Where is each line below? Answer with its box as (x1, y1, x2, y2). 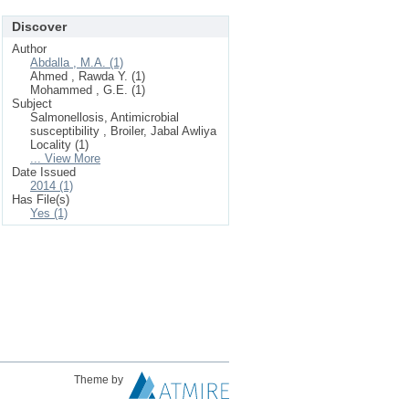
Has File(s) (12, 193, 69, 206)
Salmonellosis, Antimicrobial (30, 110, 179, 124)
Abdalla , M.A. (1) (30, 56, 123, 69)
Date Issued (12, 165, 76, 179)
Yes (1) (30, 206, 68, 220)
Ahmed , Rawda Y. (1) (30, 69, 145, 83)
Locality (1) (30, 138, 89, 152)
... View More (30, 152, 100, 165)
